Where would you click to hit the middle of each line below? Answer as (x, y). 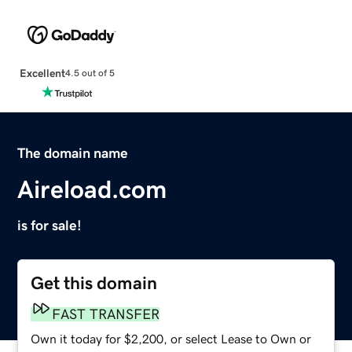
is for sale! (50, 225)
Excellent (42, 73)
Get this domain (94, 283)
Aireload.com (92, 189)
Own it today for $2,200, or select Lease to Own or (171, 338)
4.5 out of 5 (90, 73)
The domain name (73, 153)
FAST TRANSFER (106, 314)
